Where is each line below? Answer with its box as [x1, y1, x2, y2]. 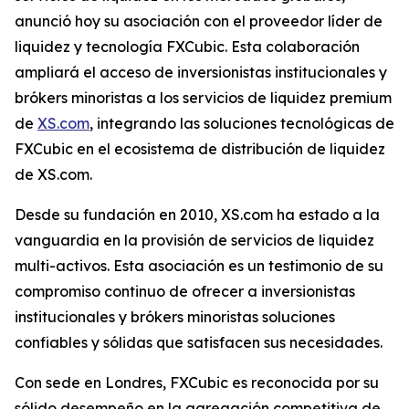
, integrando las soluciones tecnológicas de [89, 114, 394, 132]
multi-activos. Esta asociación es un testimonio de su [15, 257, 383, 275]
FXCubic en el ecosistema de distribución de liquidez [15, 140, 385, 158]
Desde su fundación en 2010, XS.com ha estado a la [15, 205, 380, 224]
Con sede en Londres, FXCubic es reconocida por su [15, 373, 379, 392]
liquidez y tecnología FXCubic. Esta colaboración [15, 37, 360, 56]
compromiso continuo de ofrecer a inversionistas [15, 282, 355, 300]
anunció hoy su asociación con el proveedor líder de [15, 12, 383, 30]
